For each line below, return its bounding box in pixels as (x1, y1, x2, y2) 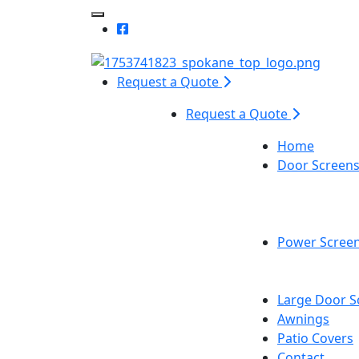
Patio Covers (277, 329, 353, 347)
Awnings (277, 309, 329, 328)
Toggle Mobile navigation (97, 14, 250, 32)
